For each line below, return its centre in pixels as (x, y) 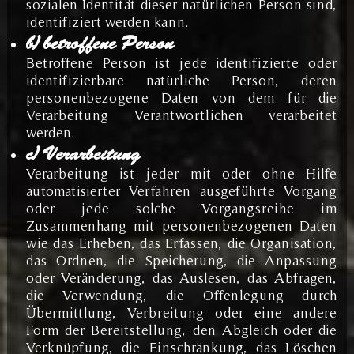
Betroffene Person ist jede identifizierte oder (181, 62)
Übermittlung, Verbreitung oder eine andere (181, 312)
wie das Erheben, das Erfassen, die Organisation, (181, 243)
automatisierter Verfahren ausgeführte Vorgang (181, 190)
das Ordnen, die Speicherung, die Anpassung (181, 260)
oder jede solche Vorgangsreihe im (181, 208)
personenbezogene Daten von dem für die (181, 97)
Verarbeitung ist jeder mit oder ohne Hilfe (181, 173)
